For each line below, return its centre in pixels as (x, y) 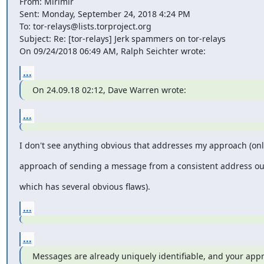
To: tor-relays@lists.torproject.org (85, 26)
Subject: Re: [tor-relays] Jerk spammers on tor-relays (122, 38)
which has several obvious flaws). (85, 186)
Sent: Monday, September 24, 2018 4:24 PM (105, 14)
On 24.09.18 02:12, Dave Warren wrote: (109, 90)
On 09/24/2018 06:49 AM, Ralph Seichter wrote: (112, 51)
